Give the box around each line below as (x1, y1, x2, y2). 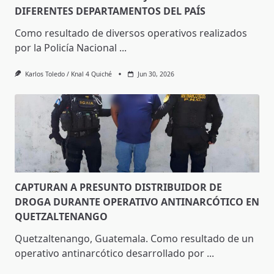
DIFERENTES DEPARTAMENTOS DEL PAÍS (15, 4, 206, 18)
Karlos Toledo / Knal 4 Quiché (24, 70, 112, 79)
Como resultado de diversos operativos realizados (15, 26, 247, 40)
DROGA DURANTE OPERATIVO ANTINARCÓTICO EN (15, 195, 259, 209)
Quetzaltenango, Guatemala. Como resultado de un (15, 232, 254, 246)
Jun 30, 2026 (137, 70, 174, 79)
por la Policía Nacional (15, 41, 117, 55)
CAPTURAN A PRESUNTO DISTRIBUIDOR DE (15, 180, 222, 194)
